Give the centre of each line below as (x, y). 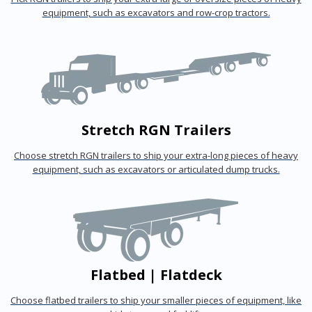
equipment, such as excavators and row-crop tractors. (156, 13)
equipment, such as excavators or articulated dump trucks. (156, 170)
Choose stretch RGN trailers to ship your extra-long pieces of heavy (156, 156)
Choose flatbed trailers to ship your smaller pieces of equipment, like (156, 301)
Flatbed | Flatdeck (156, 275)
